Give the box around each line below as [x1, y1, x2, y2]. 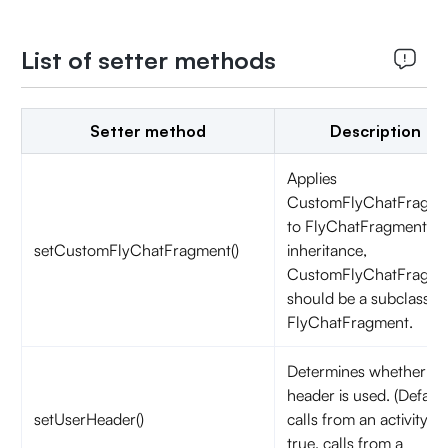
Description [329, 121, 421, 142]
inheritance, [286, 240, 367, 261]
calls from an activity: [286, 409, 433, 430]
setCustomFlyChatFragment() [33, 240, 239, 261]
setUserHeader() [33, 409, 144, 430]
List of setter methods [20, 45, 276, 76]
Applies [286, 168, 337, 189]
